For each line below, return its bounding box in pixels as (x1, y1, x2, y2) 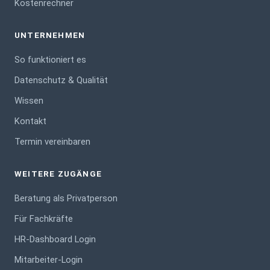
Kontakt (14, 116, 46, 127)
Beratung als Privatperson (14, 193, 118, 204)
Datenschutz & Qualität (14, 75, 108, 86)
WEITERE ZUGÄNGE (14, 169, 102, 179)
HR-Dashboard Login (14, 234, 96, 245)
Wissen (14, 95, 43, 107)
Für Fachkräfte (14, 213, 73, 225)
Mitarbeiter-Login (14, 254, 83, 266)
